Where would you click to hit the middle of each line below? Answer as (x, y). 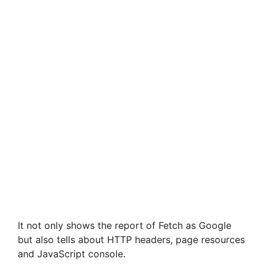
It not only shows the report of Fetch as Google (125, 226)
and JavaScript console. (72, 254)
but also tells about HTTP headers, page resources (131, 240)
